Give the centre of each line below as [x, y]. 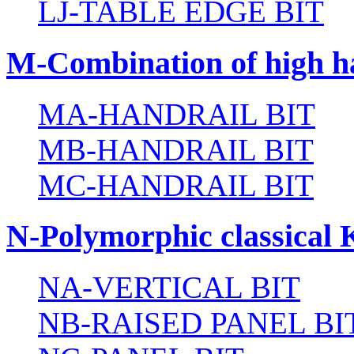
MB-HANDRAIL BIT [176, 149]
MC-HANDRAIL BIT [176, 185]
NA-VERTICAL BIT [169, 288]
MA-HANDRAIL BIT [177, 114]
